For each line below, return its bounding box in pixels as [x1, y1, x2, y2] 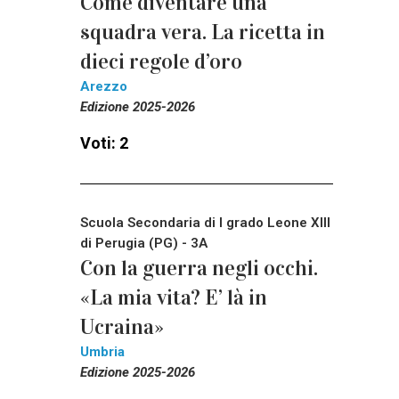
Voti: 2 [80, 133, 128, 152]
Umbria [80, 343, 125, 360]
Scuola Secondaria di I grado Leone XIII [80, 214, 330, 231]
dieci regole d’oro [80, 47, 242, 75]
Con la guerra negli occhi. [80, 254, 318, 281]
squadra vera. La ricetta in [80, 18, 325, 45]
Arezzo [80, 77, 127, 94]
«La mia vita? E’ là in [80, 283, 267, 311]
